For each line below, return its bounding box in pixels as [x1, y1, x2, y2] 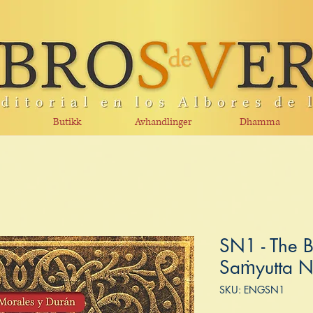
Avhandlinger [135, 115, 192, 129]
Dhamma [239, 115, 280, 129]
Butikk [53, 115, 81, 129]
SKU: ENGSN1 [219, 283, 285, 296]
